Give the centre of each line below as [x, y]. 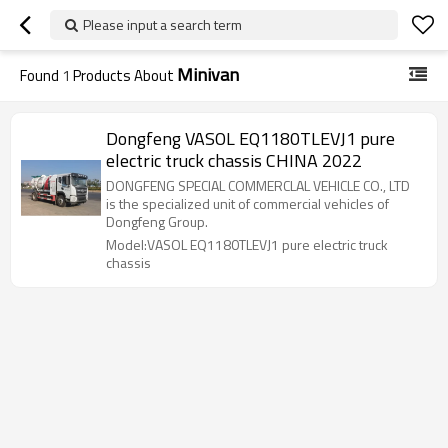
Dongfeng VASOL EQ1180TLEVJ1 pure [250, 138]
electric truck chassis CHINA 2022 [234, 160]
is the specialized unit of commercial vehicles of [247, 203]
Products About [123, 75]
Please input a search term [162, 24]
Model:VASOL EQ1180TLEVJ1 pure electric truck [247, 244]
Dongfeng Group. [157, 221]
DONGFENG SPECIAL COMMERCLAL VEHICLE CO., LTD [258, 185]
